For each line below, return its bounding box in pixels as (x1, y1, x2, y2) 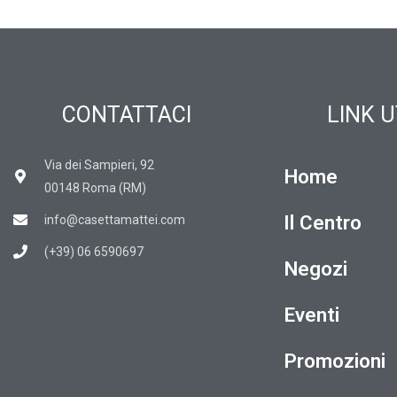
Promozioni (284, 349, 385, 373)
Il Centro (284, 211, 362, 235)
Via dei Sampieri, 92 (44, 158, 154, 173)
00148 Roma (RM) (44, 181, 146, 196)
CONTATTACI (61, 102, 191, 128)
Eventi (284, 303, 339, 327)
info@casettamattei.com (44, 213, 185, 228)
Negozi (284, 257, 347, 281)
